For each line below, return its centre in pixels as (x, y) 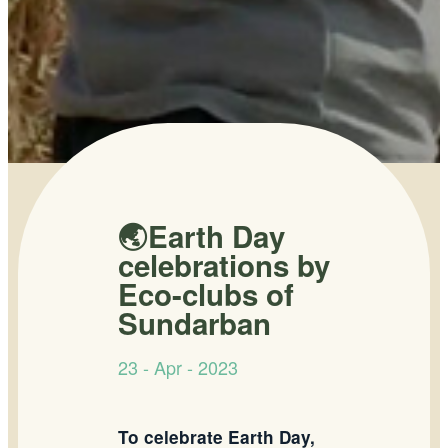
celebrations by (224, 264)
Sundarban (194, 322)
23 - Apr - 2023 (178, 366)
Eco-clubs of (206, 293)
